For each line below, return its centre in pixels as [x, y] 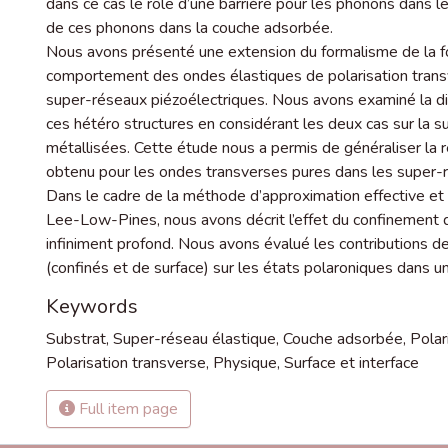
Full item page [126, 409]
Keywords [92, 306]
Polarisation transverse [126, 363]
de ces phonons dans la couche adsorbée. [189, 28]
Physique [245, 363]
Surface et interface [351, 363]
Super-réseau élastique [194, 339]
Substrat [76, 339]
